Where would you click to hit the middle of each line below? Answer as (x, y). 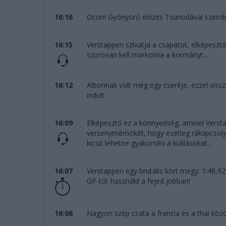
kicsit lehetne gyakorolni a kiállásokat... (149, 143)
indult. (96, 95)
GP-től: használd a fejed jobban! (138, 181)
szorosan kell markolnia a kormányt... (147, 55)
